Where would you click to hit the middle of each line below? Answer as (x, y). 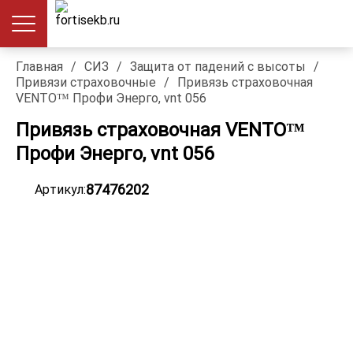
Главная (39, 67)
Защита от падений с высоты (218, 67)
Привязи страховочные (86, 82)
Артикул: (60, 190)
